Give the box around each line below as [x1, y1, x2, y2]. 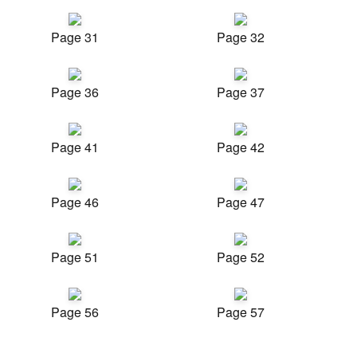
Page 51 [51, 248, 99, 266]
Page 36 [51, 83, 99, 101]
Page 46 [51, 193, 99, 211]
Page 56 [51, 303, 99, 321]
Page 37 [217, 83, 265, 101]
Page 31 [51, 28, 99, 46]
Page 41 [51, 138, 99, 156]
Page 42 [217, 138, 265, 156]
